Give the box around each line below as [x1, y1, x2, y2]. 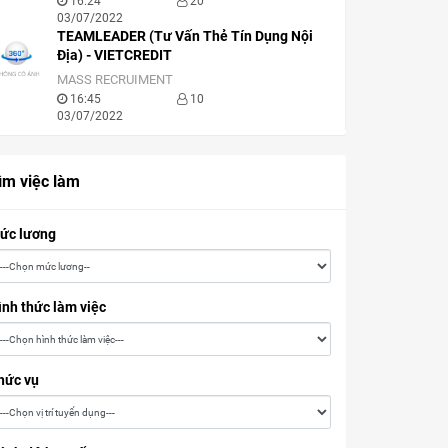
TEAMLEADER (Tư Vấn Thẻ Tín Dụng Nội [56, 28, 313, 45]
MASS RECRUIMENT [56, 72, 173, 88]
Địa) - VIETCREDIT [56, 47, 172, 64]
